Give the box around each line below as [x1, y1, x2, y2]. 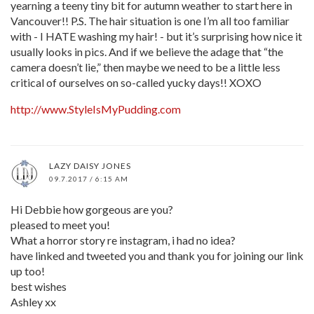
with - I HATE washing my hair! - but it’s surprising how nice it [11, 29, 302, 43]
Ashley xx [11, 294, 56, 308]
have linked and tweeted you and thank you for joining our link [11, 248, 303, 262]
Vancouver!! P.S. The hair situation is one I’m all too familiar [11, 13, 289, 27]
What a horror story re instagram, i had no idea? [11, 233, 235, 247]
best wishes [11, 279, 67, 293]
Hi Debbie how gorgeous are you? [11, 202, 173, 216]
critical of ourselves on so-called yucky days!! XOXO [11, 75, 261, 89]
